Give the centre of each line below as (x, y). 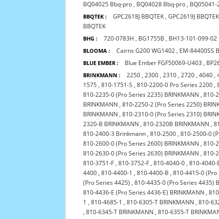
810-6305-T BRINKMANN (161, 202)
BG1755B (152, 38)
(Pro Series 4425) (107, 183)
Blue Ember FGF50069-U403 (164, 63)
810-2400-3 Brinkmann (115, 134)
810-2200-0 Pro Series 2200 (175, 85)
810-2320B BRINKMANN (176, 124)
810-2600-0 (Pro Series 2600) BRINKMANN (141, 143)
